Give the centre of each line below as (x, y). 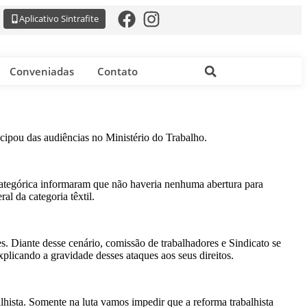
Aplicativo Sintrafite (59, 19)
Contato (118, 71)
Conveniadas (42, 71)
